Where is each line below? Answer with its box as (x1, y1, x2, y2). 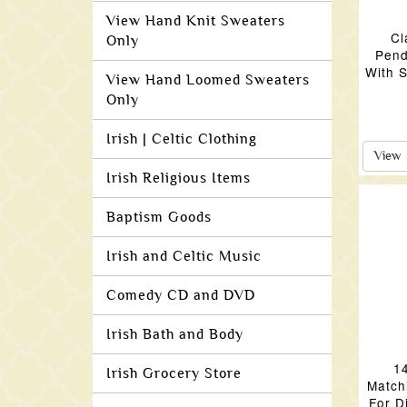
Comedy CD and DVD (106, 287, 255, 303)
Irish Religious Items (106, 170, 251, 186)
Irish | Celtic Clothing (106, 131, 257, 147)
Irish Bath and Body (106, 326, 243, 342)
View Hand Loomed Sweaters (106, 72, 310, 88)
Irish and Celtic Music (106, 248, 262, 264)
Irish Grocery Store (106, 365, 242, 382)
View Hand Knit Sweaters (106, 13, 285, 29)
